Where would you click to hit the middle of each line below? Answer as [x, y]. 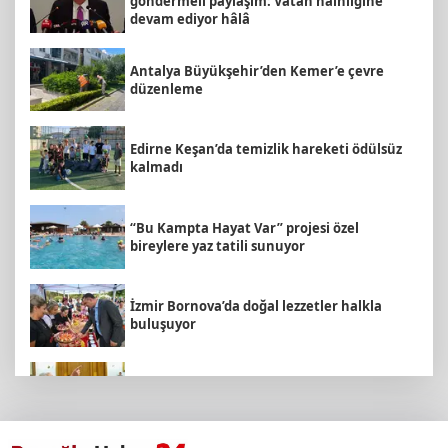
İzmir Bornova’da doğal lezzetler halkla [256, 306]
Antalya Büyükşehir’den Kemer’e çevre [257, 70]
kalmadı [156, 167]
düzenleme [166, 88]
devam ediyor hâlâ [190, 19]
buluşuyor [163, 324]
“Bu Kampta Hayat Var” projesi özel [244, 227]
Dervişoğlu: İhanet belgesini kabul [242, 385]
